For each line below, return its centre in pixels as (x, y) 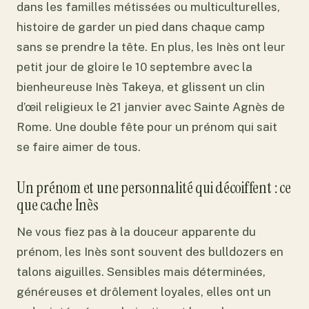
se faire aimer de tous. (79, 147)
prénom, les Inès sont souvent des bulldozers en (150, 251)
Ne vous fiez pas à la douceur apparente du (136, 231)
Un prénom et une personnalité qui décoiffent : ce (154, 188)
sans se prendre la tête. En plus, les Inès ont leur (151, 47)
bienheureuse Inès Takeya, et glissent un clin (141, 87)
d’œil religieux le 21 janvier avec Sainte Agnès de (151, 107)
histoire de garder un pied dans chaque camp (141, 27)
